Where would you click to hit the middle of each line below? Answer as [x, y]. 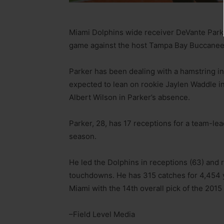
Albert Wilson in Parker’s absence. [129, 97]
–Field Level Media [102, 214]
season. [83, 136]
